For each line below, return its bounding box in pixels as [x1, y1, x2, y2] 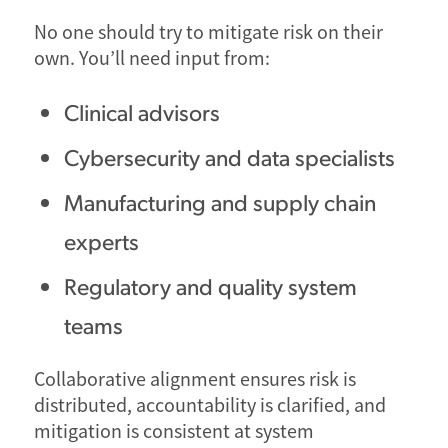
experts [63, 225, 139, 255]
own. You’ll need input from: [33, 45, 270, 71]
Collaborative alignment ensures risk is [33, 366, 356, 392]
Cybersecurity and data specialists [63, 141, 395, 171]
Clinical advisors [63, 96, 220, 126]
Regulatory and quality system [63, 270, 357, 300]
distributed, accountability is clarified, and [33, 392, 386, 418]
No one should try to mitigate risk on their [33, 19, 383, 45]
